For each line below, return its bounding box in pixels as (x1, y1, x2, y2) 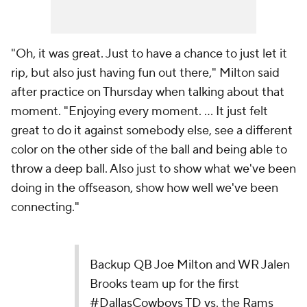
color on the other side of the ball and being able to (11, 142, 287, 158)
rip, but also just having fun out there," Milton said (11, 65, 280, 81)
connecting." (11, 199, 79, 215)
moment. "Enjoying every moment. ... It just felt (11, 103, 268, 119)
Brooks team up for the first (90, 276, 240, 292)
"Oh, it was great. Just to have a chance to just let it (11, 46, 287, 62)
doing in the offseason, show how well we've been (11, 180, 278, 196)
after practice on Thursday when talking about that (11, 84, 284, 100)
